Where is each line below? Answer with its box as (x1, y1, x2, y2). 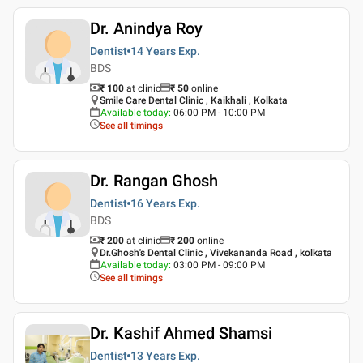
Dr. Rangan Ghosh (90, 170, 218, 190)
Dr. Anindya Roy (90, 18, 203, 38)
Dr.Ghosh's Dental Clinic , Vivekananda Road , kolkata (100, 246, 332, 258)
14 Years (130, 44, 176, 58)
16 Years (130, 196, 176, 210)
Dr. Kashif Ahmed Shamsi (90, 322, 272, 343)
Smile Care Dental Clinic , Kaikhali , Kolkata (100, 94, 288, 106)
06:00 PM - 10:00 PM (173, 106, 265, 118)
